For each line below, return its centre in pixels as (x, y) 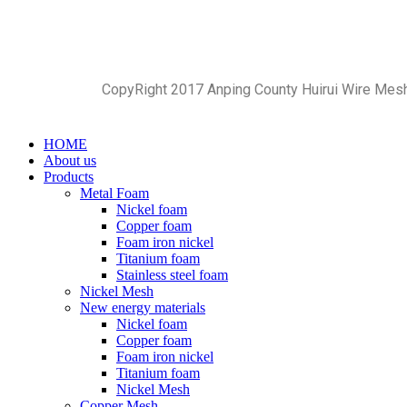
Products (69, 177)
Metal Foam (114, 194)
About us (70, 161)
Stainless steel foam (172, 275)
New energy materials (143, 308)
